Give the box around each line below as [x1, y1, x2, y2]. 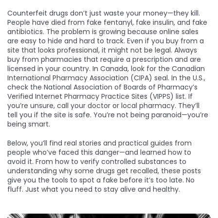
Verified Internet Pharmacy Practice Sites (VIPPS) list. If [7, 91, 193, 101]
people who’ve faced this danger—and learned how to [7, 147, 191, 157]
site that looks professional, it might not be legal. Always [7, 45, 197, 55]
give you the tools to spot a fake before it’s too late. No [7, 175, 195, 185]
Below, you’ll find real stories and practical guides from [7, 138, 192, 148]
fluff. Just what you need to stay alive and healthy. [7, 184, 180, 194]
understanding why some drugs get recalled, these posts [7, 166, 201, 176]
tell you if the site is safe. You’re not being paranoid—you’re [7, 110, 208, 120]
